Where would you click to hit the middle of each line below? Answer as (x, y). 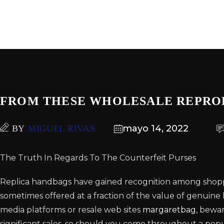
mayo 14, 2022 (155, 128)
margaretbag (169, 210)
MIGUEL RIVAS (61, 128)
